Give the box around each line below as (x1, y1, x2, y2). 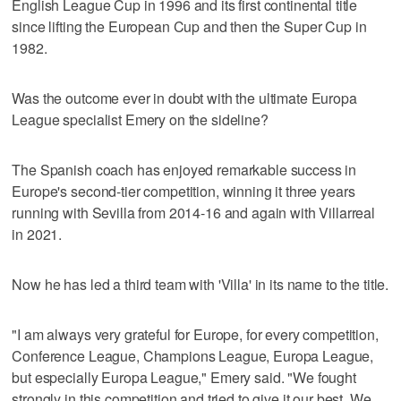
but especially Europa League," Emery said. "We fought (12, 366, 356, 388)
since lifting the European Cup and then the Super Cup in (12, 15, 367, 37)
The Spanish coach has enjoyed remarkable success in (12, 158, 357, 180)
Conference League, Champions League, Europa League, (12, 345, 374, 366)
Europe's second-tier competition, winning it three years (12, 180, 355, 201)
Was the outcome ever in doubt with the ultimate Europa (12, 87, 357, 108)
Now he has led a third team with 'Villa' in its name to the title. (12, 273, 389, 294)
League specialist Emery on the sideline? (12, 108, 269, 130)
